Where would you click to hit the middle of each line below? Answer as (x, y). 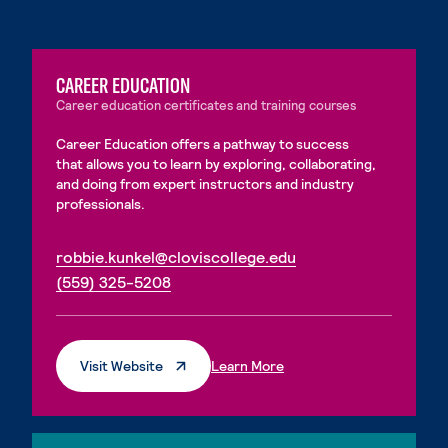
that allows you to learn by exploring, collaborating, (216, 163)
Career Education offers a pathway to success (202, 143)
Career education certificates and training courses (206, 105)
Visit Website (121, 365)
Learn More (247, 365)
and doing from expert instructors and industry (205, 183)
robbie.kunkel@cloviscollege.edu (176, 256)
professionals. (100, 203)
